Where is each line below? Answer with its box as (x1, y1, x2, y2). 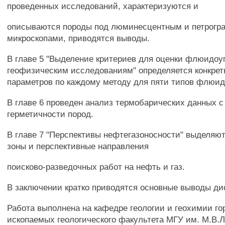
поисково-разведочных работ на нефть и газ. (7, 162, 185, 172)
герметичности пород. (7, 109, 94, 119)
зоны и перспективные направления (7, 141, 149, 151)
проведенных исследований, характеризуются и (7, 1, 199, 11)
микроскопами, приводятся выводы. (7, 33, 150, 43)
